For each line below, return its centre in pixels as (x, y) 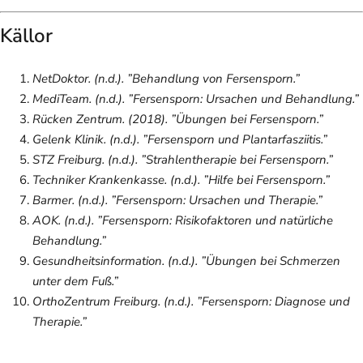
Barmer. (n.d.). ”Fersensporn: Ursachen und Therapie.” (177, 200)
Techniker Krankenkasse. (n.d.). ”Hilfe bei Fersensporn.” (181, 179)
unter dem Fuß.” (75, 281)
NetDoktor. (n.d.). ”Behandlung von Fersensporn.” (166, 78)
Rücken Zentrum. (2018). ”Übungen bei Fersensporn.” (178, 119)
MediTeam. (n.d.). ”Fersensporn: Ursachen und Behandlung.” (196, 98)
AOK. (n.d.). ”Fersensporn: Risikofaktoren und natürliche (183, 220)
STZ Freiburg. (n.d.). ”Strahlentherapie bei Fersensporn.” (183, 159)
